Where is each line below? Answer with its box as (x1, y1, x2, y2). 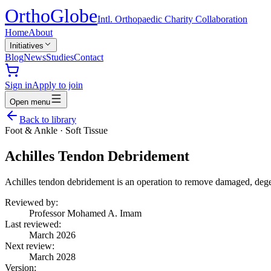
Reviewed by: (5, 197, 58, 207)
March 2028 (29, 251, 76, 262)
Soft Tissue (65, 125, 108, 135)
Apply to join (32, 80, 83, 90)
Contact (74, 52, 103, 62)
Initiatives (10, 41, 44, 50)
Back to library (19, 114, 76, 125)
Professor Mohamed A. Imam (29, 207, 142, 218)
